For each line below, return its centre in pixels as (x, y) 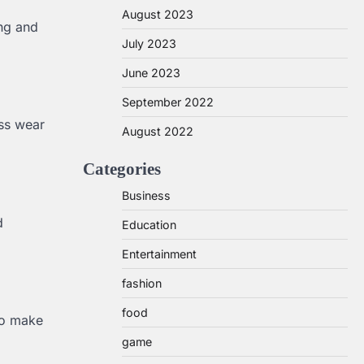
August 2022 (158, 131)
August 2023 (158, 14)
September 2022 (168, 102)
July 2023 (149, 43)
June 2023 (151, 73)
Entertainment (159, 254)
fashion (142, 283)
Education (149, 225)
